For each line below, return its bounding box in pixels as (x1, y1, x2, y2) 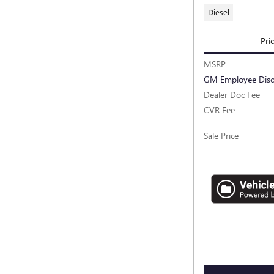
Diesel (207, 7, 229, 18)
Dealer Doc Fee (204, 89, 260, 101)
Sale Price (204, 130, 239, 142)
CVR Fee (204, 104, 235, 116)
